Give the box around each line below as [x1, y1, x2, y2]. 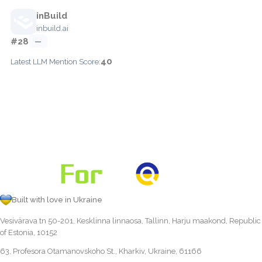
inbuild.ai [36, 23, 68, 33]
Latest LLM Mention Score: [11, 57, 101, 66]
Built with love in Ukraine [12, 195, 102, 204]
